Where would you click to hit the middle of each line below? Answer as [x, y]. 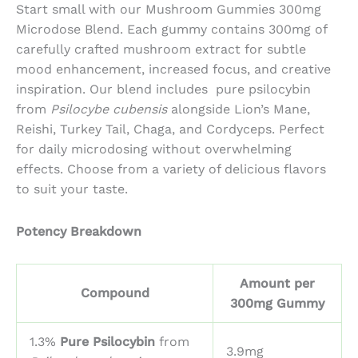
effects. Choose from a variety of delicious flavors [171, 169]
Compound [115, 293]
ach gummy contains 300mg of [231, 30]
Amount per [277, 284]
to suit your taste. [72, 189]
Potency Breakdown [79, 232]
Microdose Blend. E [76, 30]
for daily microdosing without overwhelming [154, 149]
